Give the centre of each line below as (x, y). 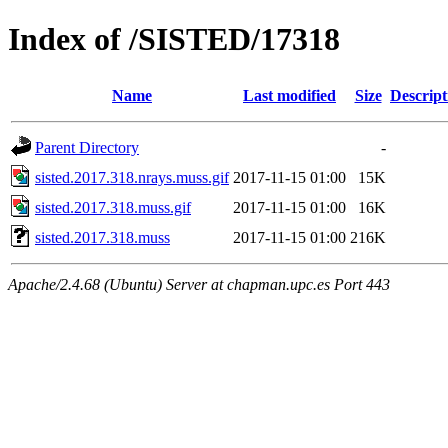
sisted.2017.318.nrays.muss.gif (132, 177)
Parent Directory (87, 147)
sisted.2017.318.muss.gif (113, 207)
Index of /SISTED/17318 (174, 39)
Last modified (289, 95)
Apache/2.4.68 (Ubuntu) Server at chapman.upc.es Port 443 (199, 284)
